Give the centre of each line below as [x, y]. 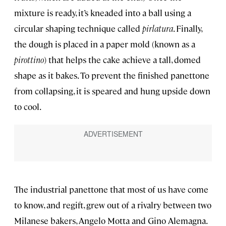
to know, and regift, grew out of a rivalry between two [113, 205]
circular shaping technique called [78, 29]
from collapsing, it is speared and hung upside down [112, 91]
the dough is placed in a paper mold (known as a [105, 44]
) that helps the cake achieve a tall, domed [122, 60]
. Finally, [187, 29]
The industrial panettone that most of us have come [111, 189]
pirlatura [158, 29]
